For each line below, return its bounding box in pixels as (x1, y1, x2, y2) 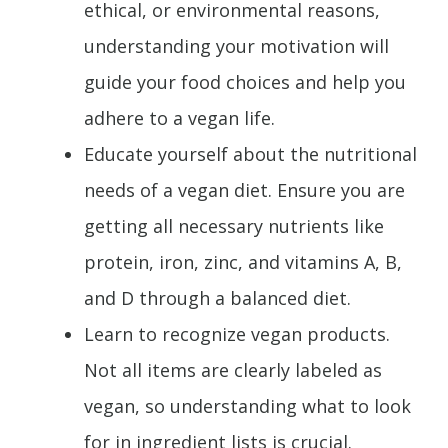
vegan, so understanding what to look (84, 393, 411, 418)
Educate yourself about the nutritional (84, 141, 417, 166)
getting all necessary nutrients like (84, 213, 384, 238)
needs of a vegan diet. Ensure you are (84, 177, 405, 202)
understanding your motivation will (84, 33, 389, 58)
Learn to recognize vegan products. (84, 321, 390, 346)
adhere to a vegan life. (84, 105, 275, 130)
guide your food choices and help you (84, 69, 406, 94)
